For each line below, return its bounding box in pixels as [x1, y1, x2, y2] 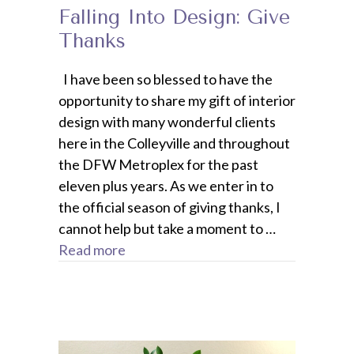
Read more [58, 241, 126, 259]
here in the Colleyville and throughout [58, 134, 290, 153]
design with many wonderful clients [58, 113, 276, 131]
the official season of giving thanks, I [58, 198, 281, 217]
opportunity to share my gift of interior [58, 92, 296, 110]
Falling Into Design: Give [58, 6, 290, 29]
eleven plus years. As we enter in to [58, 177, 273, 195]
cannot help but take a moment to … [58, 220, 276, 238]
